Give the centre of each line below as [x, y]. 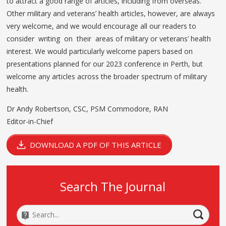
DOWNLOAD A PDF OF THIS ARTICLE [96, 145]
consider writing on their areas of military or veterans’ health [109, 38]
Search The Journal [113, 186]
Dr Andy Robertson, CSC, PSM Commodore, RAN [88, 108]
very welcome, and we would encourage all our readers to [103, 26]
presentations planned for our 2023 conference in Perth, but [105, 64]
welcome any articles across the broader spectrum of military [107, 76]
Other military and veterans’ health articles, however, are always [111, 13]
